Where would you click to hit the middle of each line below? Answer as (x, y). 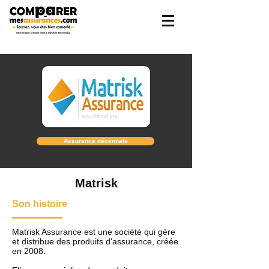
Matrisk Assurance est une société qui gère (94, 232)
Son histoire (40, 204)
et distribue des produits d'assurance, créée (95, 241)
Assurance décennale (95, 141)
